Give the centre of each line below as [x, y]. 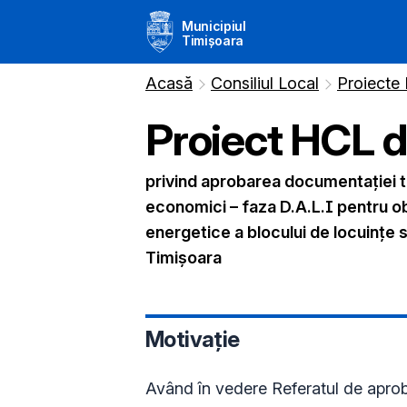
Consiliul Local [265, 83]
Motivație [193, 339]
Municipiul [214, 25]
